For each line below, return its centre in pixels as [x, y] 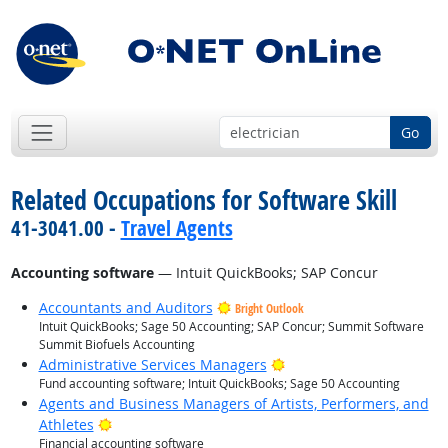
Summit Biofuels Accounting [116, 345]
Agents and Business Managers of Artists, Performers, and [233, 404]
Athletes [66, 425]
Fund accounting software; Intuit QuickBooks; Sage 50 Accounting [219, 384]
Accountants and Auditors [125, 308]
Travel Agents [176, 228]
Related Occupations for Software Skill [203, 200]
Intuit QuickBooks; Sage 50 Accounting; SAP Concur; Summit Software [231, 327]
